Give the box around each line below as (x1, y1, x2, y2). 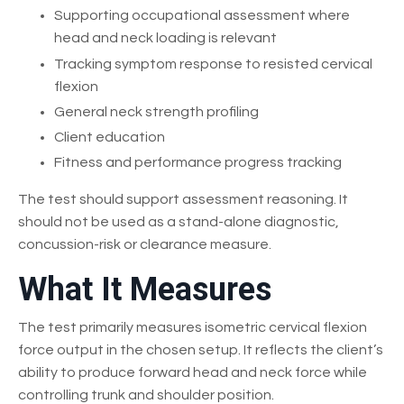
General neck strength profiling (54, 104, 259, 119)
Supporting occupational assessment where (54, 8, 350, 23)
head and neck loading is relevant (54, 31, 277, 46)
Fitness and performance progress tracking (54, 155, 342, 170)
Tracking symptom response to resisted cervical (54, 56, 372, 71)
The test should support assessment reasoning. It (18, 192, 348, 207)
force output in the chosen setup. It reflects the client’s (18, 343, 383, 358)
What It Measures (18, 271, 271, 309)
